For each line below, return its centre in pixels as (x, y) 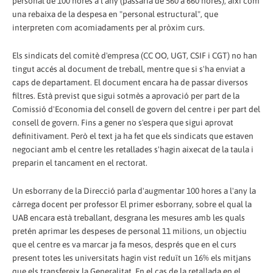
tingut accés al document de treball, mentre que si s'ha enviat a (129, 69)
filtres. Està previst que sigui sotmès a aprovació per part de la (126, 95)
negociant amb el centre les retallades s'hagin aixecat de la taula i (133, 149)
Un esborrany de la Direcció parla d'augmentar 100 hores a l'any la (134, 190)
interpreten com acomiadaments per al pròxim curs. (108, 27)
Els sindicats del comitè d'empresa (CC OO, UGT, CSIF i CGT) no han (135, 55)
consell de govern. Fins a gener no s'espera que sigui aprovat (123, 122)
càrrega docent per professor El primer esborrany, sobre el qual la (132, 204)
